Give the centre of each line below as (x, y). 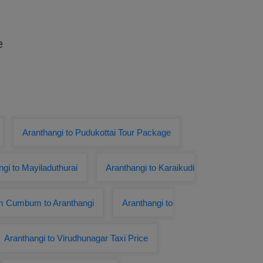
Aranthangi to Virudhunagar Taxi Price (76, 238)
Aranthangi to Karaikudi (150, 168)
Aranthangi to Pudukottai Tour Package (97, 132)
